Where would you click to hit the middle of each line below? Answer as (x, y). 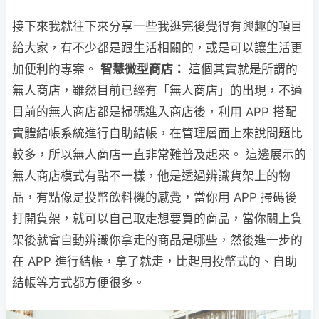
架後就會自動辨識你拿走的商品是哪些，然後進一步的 (157, 240)
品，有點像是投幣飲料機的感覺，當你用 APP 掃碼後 (155, 197)
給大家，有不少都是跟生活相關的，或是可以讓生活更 (157, 47)
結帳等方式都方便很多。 (79, 282)
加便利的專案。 (56, 69)
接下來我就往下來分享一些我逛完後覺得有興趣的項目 (157, 26)
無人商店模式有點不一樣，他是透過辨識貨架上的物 (151, 176)
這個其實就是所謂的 (241, 69)
